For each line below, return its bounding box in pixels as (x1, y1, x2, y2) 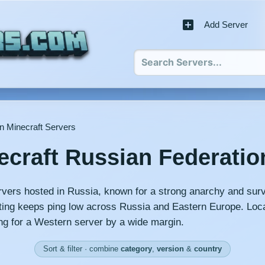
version (157, 244, 184, 253)
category (121, 244, 152, 253)
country (194, 244, 222, 253)
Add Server (204, 20, 248, 30)
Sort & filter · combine (43, 244, 121, 253)
